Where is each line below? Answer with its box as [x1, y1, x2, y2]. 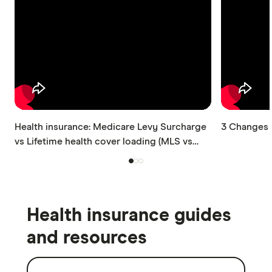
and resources [27, 228, 147, 247]
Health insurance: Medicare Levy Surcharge [15, 121, 206, 132]
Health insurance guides [27, 206, 231, 225]
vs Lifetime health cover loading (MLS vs [15, 136, 192, 146]
